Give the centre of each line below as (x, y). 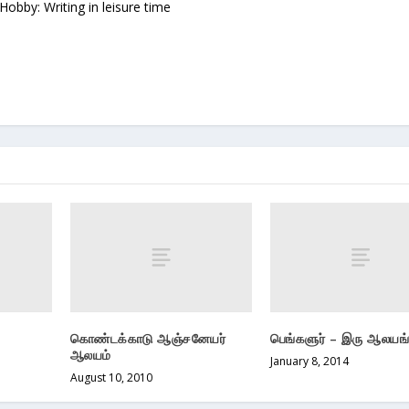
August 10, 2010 (111, 377)
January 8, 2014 (309, 361)
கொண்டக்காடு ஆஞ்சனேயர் (148, 338)
